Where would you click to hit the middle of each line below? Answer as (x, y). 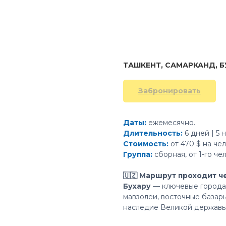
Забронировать (169, 91)
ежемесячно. (172, 123)
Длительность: (153, 133)
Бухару (137, 186)
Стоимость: (146, 144)
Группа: (138, 154)
